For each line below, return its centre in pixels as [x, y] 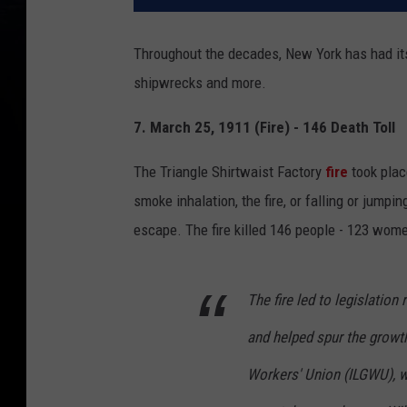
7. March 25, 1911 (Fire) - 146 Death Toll [264, 128]
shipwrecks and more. [200, 83]
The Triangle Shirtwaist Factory [229, 172]
